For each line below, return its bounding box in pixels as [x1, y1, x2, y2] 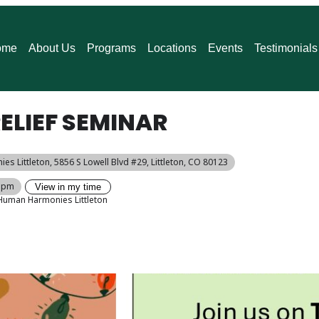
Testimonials [253, 42, 318, 54]
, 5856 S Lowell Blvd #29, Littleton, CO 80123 [50, 156, 228, 168]
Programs [86, 42, 136, 54]
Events [207, 42, 243, 54]
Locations [147, 42, 197, 54]
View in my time [35, 181, 101, 192]
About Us [28, 42, 75, 54]
